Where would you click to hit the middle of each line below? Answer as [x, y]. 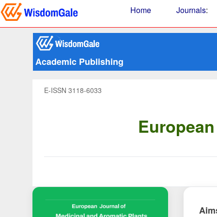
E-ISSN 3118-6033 [73, 90]
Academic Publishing [79, 62]
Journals [191, 10]
